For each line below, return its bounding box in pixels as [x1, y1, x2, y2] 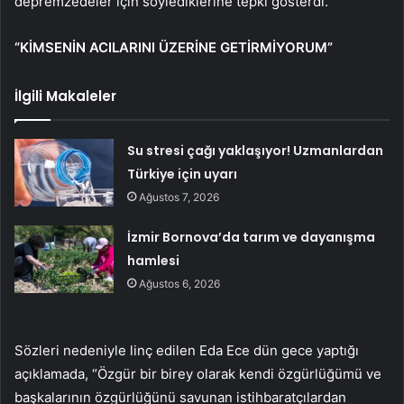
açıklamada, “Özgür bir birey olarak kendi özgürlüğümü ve [14, 364, 381, 382]
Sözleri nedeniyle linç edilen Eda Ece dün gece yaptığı [14, 341, 359, 359]
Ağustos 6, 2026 [139, 276, 221, 290]
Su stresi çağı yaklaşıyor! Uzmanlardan [127, 141, 384, 160]
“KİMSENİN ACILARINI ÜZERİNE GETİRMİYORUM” [14, 38, 333, 56]
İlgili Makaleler [14, 86, 116, 106]
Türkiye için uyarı [127, 164, 238, 183]
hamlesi [127, 251, 180, 270]
